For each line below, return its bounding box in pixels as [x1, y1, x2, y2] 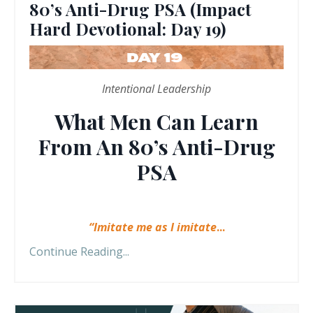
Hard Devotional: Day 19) [29, 17, 226, 41]
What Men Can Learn [54, 108, 259, 136]
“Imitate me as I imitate [88, 219, 217, 235]
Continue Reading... [29, 244, 129, 260]
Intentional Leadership [102, 81, 211, 97]
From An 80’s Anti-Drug [38, 133, 275, 161]
